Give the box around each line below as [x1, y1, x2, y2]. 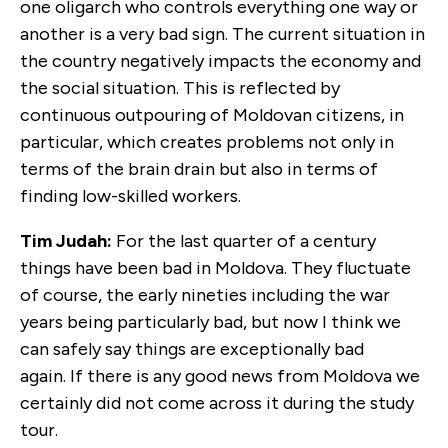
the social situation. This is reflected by [20, 76, 340, 99]
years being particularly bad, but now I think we [20, 310, 401, 333]
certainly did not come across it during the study [20, 391, 414, 414]
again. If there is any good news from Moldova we [20, 364, 420, 387]
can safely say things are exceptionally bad [20, 337, 364, 360]
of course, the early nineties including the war [20, 283, 390, 306]
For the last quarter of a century [116, 229, 376, 252]
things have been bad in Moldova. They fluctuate [20, 256, 411, 279]
